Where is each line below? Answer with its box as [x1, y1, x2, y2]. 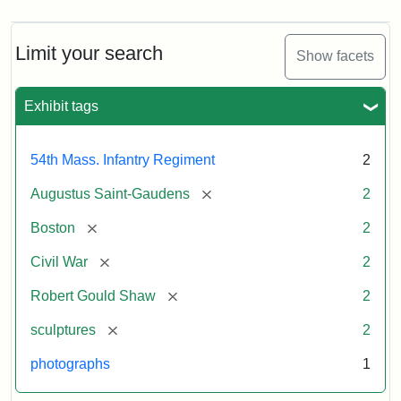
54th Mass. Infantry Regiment [30, 151, 215, 167]
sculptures [30, 321, 96, 337]
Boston [30, 219, 75, 235]
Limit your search [15, 41, 163, 64]
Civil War [30, 253, 88, 269]
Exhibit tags [24, 98, 98, 114]
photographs [30, 355, 110, 371]
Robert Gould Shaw [30, 287, 156, 303]
